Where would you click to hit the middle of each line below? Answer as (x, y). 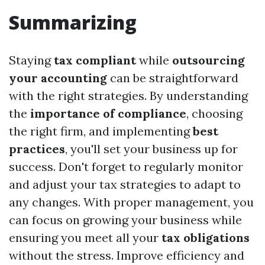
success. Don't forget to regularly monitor (126, 167)
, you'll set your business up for (151, 149)
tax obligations (206, 238)
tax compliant (95, 60)
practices (37, 149)
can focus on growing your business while (125, 220)
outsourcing (209, 60)
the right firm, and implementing (101, 131)
